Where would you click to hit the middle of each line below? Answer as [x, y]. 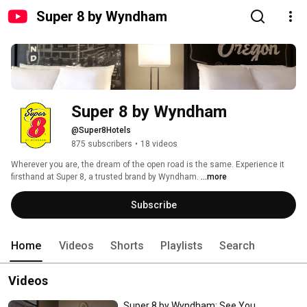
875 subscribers [102, 144]
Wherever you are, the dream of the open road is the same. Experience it [148, 165]
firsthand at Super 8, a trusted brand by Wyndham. [106, 177]
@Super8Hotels [101, 131]
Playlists [182, 246]
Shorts [127, 246]
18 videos [159, 144]
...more [214, 177]
